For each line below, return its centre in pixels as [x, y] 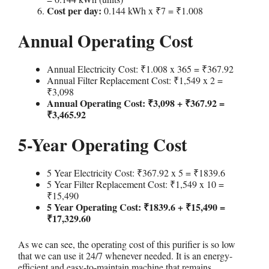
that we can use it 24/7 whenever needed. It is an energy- [125, 255]
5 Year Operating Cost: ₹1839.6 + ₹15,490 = [136, 207]
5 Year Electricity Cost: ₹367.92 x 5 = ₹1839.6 [136, 172]
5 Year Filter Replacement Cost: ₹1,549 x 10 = [135, 184]
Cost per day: [74, 10]
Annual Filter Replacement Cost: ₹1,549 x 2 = [135, 80]
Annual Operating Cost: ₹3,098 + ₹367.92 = [136, 103]
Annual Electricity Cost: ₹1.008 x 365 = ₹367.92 [140, 68]
